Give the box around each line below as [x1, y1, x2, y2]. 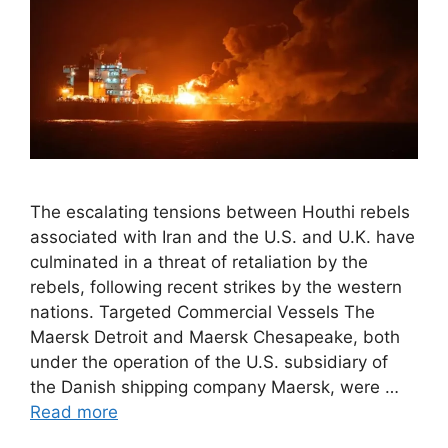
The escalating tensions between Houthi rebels [30, 201, 410, 222]
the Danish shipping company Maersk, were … [30, 376, 399, 397]
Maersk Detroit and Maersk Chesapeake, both [30, 326, 400, 347]
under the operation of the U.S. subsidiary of [30, 351, 388, 372]
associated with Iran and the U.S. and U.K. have [30, 226, 415, 247]
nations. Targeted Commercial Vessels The [30, 301, 375, 322]
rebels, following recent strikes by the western [30, 276, 402, 297]
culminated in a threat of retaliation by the [30, 251, 368, 272]
